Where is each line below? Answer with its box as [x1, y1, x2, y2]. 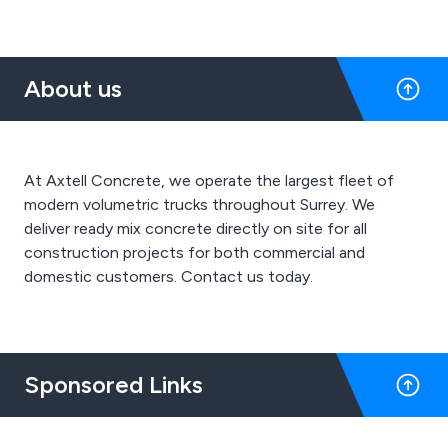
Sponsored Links [24, 370, 203, 399]
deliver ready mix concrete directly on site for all [24, 219, 367, 238]
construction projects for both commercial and [24, 243, 365, 262]
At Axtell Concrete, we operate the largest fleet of [24, 171, 394, 190]
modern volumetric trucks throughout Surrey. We [24, 195, 375, 214]
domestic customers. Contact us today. [24, 267, 313, 286]
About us [24, 74, 122, 103]
